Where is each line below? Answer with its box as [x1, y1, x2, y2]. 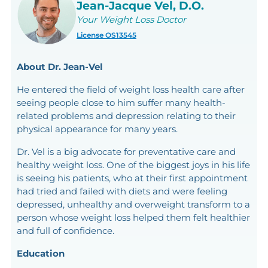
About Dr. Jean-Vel [16, 60, 103, 72]
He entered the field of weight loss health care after [16, 83, 245, 95]
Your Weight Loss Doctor [76, 13, 186, 25]
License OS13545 [76, 30, 136, 39]
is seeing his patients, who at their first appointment [16, 172, 248, 184]
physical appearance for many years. [16, 123, 178, 135]
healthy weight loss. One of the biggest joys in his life [16, 159, 250, 170]
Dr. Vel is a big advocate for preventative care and [16, 145, 236, 157]
